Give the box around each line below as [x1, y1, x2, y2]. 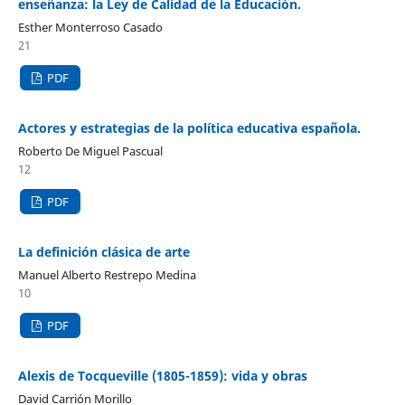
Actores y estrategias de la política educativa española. [17, 118, 361, 137]
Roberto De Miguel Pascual [17, 142, 163, 159]
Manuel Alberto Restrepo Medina [17, 266, 196, 283]
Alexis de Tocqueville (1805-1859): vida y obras [17, 366, 307, 384]
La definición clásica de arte [17, 242, 190, 260]
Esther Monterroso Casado [17, 18, 163, 35]
